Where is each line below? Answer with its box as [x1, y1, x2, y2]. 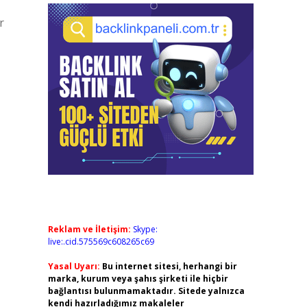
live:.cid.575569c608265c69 [47, 236, 154, 247]
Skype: [132, 223, 158, 235]
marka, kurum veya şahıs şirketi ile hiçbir [47, 273, 228, 284]
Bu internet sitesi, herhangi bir [101, 260, 237, 272]
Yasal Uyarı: [47, 260, 100, 272]
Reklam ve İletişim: [47, 223, 131, 235]
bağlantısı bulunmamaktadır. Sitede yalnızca [47, 285, 245, 297]
